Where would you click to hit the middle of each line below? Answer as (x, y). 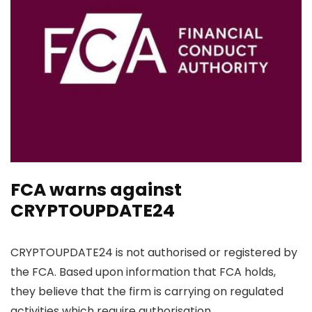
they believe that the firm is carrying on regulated (147, 291)
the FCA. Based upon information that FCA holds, (143, 272)
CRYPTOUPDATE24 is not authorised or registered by (154, 252)
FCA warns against (96, 189)
